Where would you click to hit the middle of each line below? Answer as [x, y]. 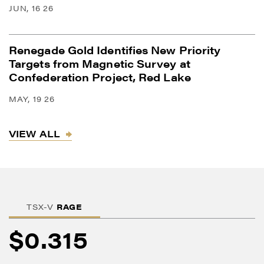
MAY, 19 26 [32, 98]
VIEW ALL [34, 133]
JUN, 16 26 [31, 8]
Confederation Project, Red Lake [100, 77]
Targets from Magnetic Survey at [100, 63]
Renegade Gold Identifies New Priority [115, 49]
